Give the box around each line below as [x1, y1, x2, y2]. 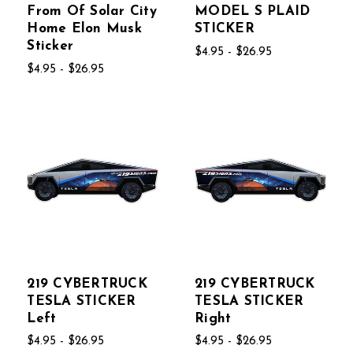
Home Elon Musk [27, 22, 142, 36]
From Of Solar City [27, 5, 157, 19]
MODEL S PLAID [195, 5, 310, 19]
